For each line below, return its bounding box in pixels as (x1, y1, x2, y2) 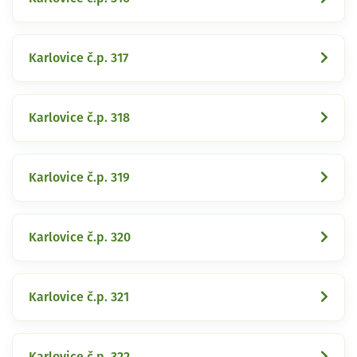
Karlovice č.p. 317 (29, 51, 128, 65)
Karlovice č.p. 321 (29, 290, 129, 304)
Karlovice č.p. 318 (29, 111, 130, 124)
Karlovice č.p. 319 (29, 171, 130, 184)
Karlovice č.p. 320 (29, 230, 131, 244)
